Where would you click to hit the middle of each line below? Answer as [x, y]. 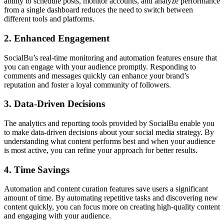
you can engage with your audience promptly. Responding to [100, 66]
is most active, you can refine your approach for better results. [101, 150]
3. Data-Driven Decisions [54, 104]
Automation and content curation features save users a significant [106, 189]
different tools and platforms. [49, 19]
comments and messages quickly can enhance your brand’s [96, 75]
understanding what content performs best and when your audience [109, 141]
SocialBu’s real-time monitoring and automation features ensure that [110, 57]
